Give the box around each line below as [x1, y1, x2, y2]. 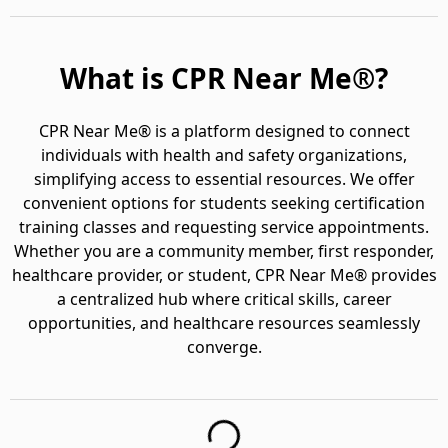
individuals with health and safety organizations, [41, 144, 407, 166]
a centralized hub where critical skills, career [56, 288, 392, 310]
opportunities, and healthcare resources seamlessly [28, 312, 420, 334]
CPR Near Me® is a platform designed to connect [38, 120, 410, 142]
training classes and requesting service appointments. [19, 216, 429, 238]
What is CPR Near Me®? [60, 59, 388, 97]
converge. [186, 336, 262, 358]
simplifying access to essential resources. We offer [33, 168, 415, 190]
